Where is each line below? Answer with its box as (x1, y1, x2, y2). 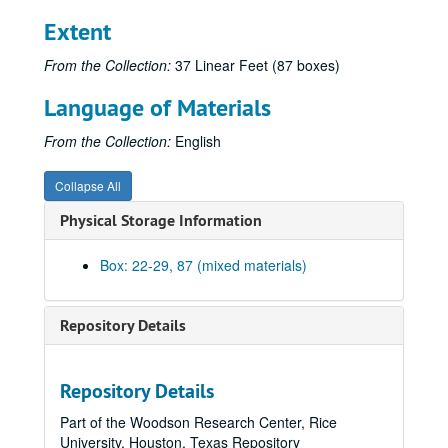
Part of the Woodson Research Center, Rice (60, 412, 337, 432)
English (171, 131, 221, 151)
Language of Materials (44, 92, 271, 123)
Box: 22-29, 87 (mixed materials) (100, 255, 307, 275)
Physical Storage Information (60, 210, 262, 231)
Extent (44, 16, 111, 47)
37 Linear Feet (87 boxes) (171, 55, 340, 75)
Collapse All (55, 177, 121, 194)
